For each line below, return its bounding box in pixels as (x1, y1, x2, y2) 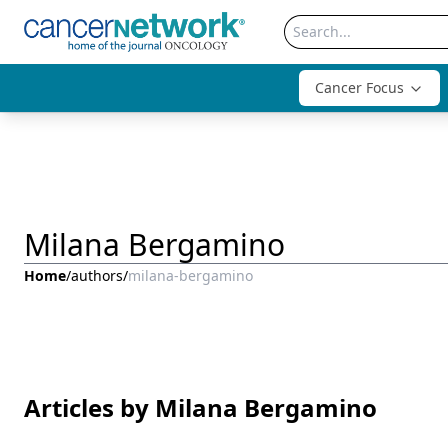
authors (71, 266, 123, 285)
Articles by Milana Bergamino (24, 391, 377, 424)
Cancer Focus (315, 78, 404, 97)
